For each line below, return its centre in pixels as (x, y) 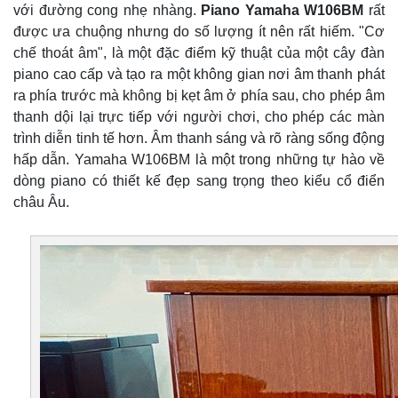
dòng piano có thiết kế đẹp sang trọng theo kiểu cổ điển (199, 181)
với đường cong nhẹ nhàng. (107, 10)
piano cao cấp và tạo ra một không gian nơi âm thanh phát (199, 74)
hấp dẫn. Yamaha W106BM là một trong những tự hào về (199, 159)
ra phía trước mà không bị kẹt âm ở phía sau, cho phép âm (199, 96)
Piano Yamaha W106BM (283, 10)
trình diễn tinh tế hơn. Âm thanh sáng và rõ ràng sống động (199, 138)
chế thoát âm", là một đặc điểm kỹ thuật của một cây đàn (199, 53)
